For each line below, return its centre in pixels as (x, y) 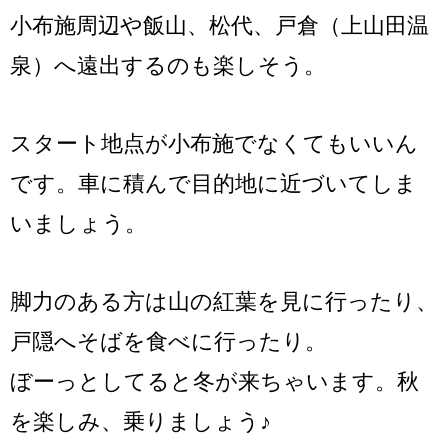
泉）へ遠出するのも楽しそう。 (168, 65)
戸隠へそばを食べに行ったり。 (168, 342)
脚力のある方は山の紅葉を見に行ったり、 (224, 302)
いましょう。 (78, 223)
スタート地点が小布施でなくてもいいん (214, 143)
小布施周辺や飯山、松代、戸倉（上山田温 (219, 25)
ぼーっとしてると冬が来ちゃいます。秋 (214, 382)
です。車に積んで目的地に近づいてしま (213, 183)
